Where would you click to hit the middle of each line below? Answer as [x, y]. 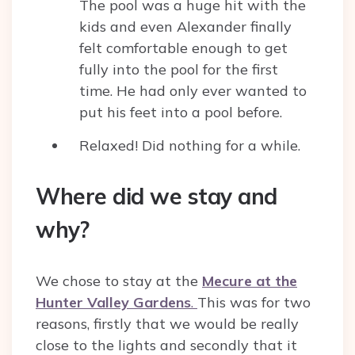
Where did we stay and [157, 196]
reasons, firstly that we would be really [167, 323]
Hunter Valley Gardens [113, 302]
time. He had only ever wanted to [193, 90]
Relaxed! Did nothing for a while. [190, 145]
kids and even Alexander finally [185, 26]
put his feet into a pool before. [181, 112]
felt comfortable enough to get [183, 48]
